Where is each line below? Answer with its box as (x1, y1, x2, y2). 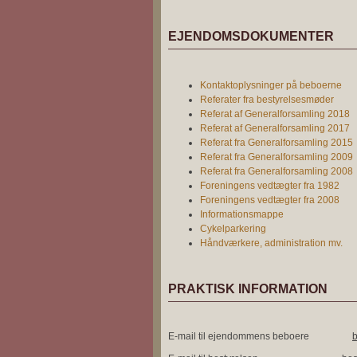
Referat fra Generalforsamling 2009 (200, 151, 353, 163)
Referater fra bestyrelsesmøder (200, 94, 334, 105)
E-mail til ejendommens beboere (168, 331, 352, 342)
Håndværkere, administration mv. (200, 237, 343, 249)
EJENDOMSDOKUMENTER (168, 29, 334, 43)
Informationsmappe (200, 209, 284, 220)
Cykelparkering (200, 223, 266, 234)
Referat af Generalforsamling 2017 (200, 123, 350, 134)
